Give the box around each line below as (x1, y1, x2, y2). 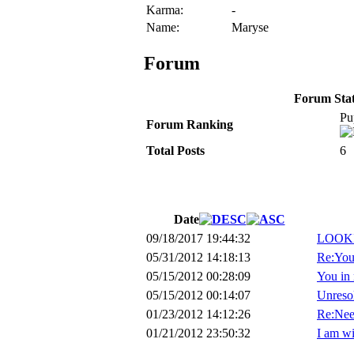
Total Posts (146, 144, 205, 158)
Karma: (146, 2, 183, 17)
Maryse (232, 20, 269, 34)
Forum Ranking (146, 118, 233, 132)
